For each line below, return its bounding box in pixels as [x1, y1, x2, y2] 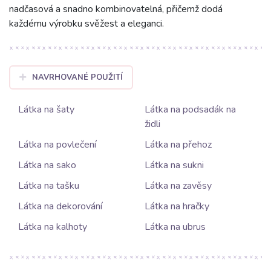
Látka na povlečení [18, 138, 96, 152]
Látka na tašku [18, 179, 79, 193]
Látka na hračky [145, 200, 209, 214]
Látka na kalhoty [18, 220, 87, 234]
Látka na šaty [18, 103, 74, 117]
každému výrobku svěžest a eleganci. [9, 17, 164, 31]
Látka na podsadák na [145, 103, 236, 117]
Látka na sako [18, 158, 76, 172]
